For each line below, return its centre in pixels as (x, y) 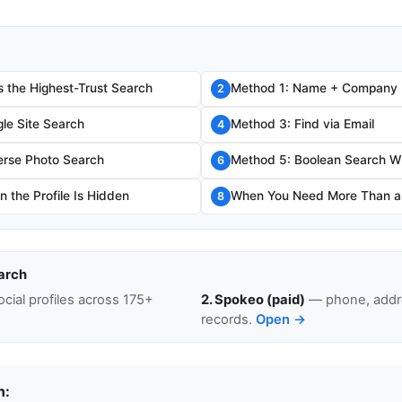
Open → (281, 319)
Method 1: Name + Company (314, 88)
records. (228, 319)
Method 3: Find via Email (302, 124)
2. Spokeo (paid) (253, 299)
